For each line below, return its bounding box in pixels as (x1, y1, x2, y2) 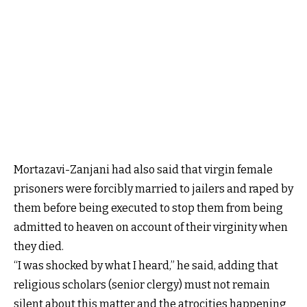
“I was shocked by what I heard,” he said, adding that (14, 258, 278, 272)
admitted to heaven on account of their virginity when (14, 220, 288, 234)
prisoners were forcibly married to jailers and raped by (14, 182, 293, 195)
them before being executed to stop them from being (14, 201, 283, 214)
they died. (14, 239, 66, 253)
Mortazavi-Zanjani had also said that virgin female (14, 162, 273, 176)
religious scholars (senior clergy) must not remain (14, 278, 270, 291)
